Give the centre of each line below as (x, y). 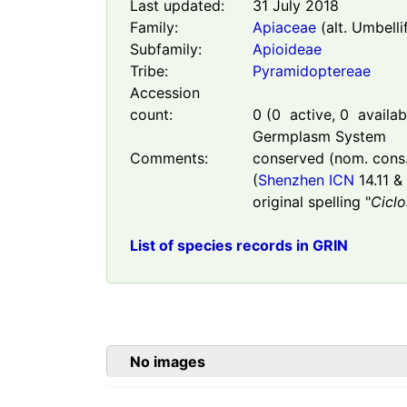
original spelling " (311, 202)
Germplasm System (319, 137)
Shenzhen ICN (306, 180)
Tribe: (149, 71)
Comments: (169, 159)
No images (168, 362)
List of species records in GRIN (239, 246)
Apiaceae (284, 28)
